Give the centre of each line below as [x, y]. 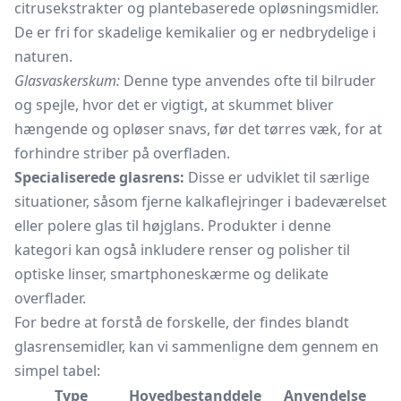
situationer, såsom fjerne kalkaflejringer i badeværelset [200, 201]
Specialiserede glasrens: [99, 177]
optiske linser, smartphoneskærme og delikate [171, 274]
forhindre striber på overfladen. [122, 153]
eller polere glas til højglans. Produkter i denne [173, 226]
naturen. [43, 56]
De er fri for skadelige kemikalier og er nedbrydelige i [195, 32]
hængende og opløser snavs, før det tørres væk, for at [198, 129]
